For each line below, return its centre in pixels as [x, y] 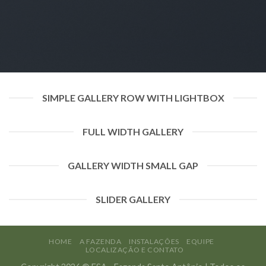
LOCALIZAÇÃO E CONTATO [134, 250]
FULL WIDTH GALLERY [133, 132]
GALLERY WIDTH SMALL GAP [133, 165]
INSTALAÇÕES [154, 241]
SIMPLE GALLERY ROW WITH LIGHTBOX [133, 98]
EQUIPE [200, 241]
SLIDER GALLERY [133, 199]
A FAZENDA [101, 241]
